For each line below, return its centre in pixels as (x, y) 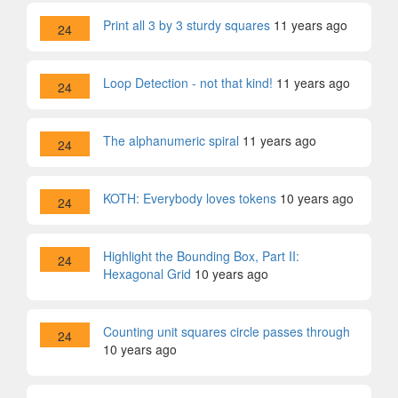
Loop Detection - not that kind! (188, 83)
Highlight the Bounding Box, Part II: (201, 256)
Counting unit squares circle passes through (227, 331)
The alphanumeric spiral (171, 140)
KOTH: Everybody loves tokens (190, 198)
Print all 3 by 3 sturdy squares (187, 25)
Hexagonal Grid (147, 274)
